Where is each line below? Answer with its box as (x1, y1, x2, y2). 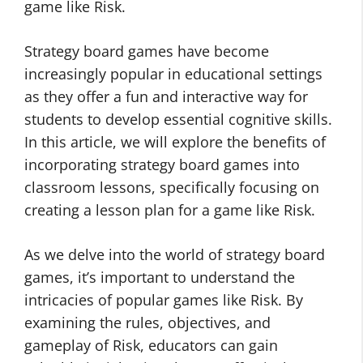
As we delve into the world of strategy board (24, 245, 325, 264)
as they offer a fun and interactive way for (24, 87, 308, 106)
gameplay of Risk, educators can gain (24, 335, 278, 355)
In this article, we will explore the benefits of (24, 132, 326, 152)
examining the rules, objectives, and (24, 313, 271, 332)
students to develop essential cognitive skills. (24, 109, 332, 129)
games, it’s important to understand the (24, 267, 295, 287)
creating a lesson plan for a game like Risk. (24, 200, 315, 220)
